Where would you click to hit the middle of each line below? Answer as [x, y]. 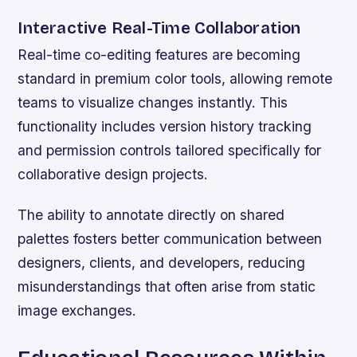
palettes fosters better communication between [170, 238]
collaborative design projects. [113, 174]
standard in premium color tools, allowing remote [175, 78]
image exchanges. [77, 310]
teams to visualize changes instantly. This [153, 102]
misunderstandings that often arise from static [167, 286]
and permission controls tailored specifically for [170, 150]
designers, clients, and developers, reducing [162, 262]
